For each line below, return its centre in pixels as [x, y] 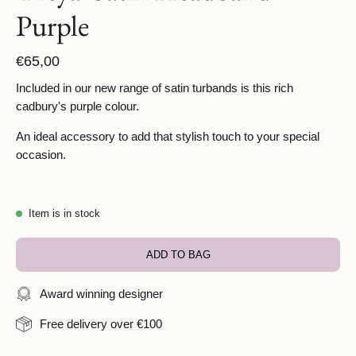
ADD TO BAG [178, 255]
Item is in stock [64, 214]
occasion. [43, 154]
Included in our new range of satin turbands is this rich [155, 87]
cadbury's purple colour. [77, 106]
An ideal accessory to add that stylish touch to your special [168, 136]
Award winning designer [101, 293]
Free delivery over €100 [101, 324]
